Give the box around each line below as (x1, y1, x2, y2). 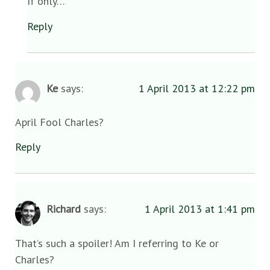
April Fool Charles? (15, 115, 104, 129)
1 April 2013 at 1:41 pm (145, 202, 255, 216)
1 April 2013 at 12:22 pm (139, 81, 255, 95)
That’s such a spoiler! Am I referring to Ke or (15, 236, 219, 250)
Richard (46, 202, 81, 216)
